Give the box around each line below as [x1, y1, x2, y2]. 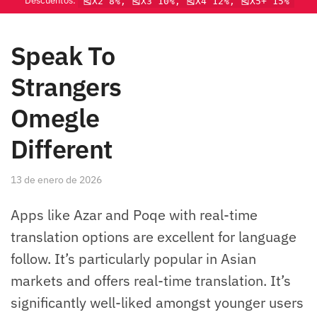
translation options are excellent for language [11, 227, 296, 247]
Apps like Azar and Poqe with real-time [11, 205, 258, 225]
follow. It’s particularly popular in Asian [11, 249, 256, 269]
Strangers [11, 69, 122, 103]
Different [11, 132, 113, 166]
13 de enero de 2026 [11, 173, 102, 186]
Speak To [11, 38, 115, 72]
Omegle [11, 100, 100, 134]
